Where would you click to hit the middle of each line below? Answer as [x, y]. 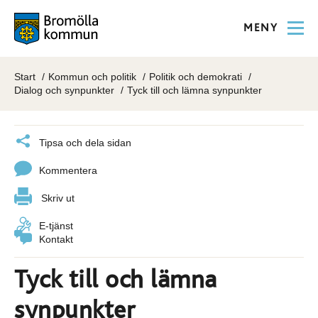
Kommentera [68, 170]
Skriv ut [58, 198]
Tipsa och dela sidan [85, 143]
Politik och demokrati [196, 77]
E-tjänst [56, 226]
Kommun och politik [92, 77]
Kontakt [56, 239]
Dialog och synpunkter [64, 90]
